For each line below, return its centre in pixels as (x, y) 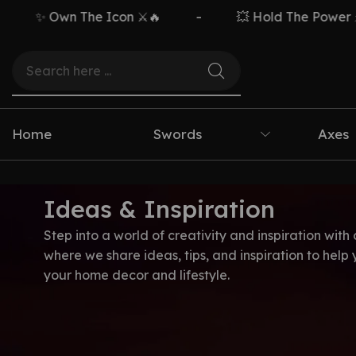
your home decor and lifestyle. (137, 275)
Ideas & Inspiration (159, 209)
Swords (177, 134)
